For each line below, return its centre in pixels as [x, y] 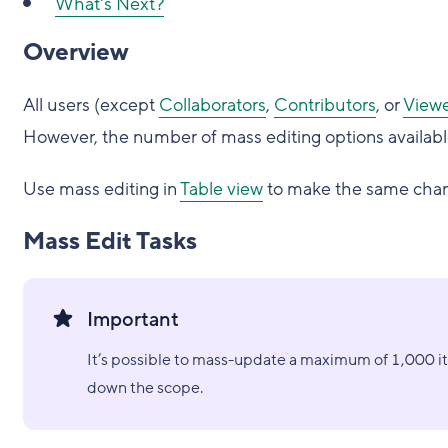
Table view [221, 189]
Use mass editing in [101, 189]
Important [132, 320]
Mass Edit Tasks [109, 241]
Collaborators [212, 105]
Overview [75, 52]
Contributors [324, 105]
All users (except [90, 105]
